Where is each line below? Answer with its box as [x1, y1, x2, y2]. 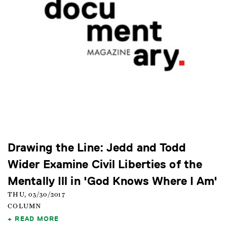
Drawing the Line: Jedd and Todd [8, 140, 186, 155]
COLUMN [8, 203, 42, 210]
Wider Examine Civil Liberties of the [8, 157, 203, 171]
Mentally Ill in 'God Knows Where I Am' [8, 174, 218, 188]
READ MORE [15, 214, 59, 223]
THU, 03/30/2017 [8, 192, 65, 199]
